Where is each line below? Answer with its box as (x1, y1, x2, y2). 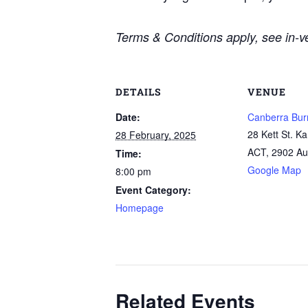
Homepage (115, 201, 164, 214)
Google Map (247, 163, 301, 177)
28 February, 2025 (115, 128, 196, 142)
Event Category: (115, 183, 191, 197)
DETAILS (115, 85, 162, 98)
